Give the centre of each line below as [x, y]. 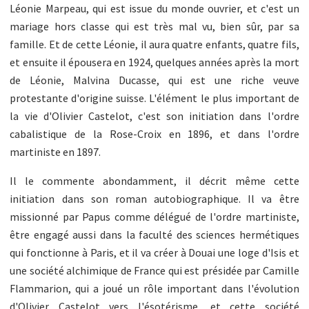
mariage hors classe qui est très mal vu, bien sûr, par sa [154, 26]
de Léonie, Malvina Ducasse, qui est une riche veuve [154, 80]
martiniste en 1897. [56, 151]
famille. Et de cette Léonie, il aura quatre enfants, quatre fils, [154, 44]
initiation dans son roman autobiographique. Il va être [154, 198]
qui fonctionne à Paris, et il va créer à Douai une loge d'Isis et [154, 252]
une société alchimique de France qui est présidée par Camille [154, 270]
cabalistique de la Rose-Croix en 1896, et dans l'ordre [154, 133]
